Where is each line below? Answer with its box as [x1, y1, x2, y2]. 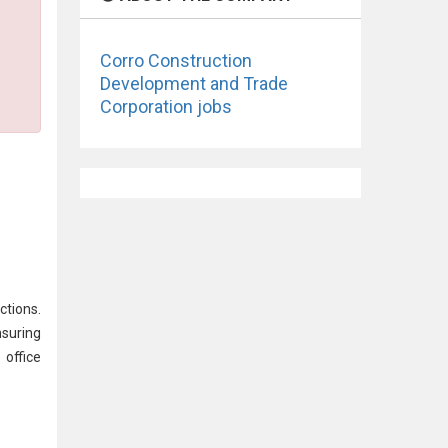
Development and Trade [100, 73, 289, 94]
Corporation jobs [100, 96, 233, 117]
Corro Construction [100, 50, 253, 71]
